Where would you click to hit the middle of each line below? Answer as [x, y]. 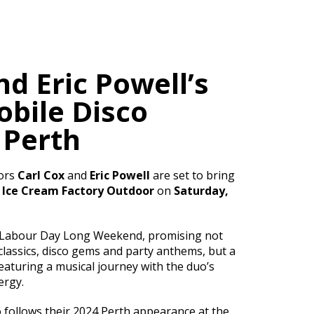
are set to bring [192, 176]
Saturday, [201, 191]
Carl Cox [40, 176]
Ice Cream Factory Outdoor [78, 191]
